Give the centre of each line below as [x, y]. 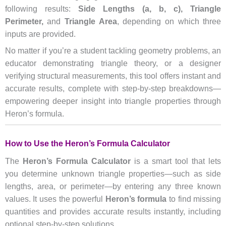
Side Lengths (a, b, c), [130, 9]
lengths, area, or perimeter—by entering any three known [113, 186]
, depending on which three [169, 22]
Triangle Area [91, 22]
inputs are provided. [40, 34]
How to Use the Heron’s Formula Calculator [87, 143]
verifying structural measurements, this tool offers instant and [113, 76]
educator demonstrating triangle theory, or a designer [113, 64]
